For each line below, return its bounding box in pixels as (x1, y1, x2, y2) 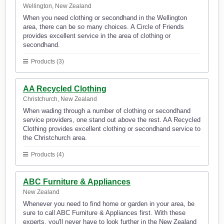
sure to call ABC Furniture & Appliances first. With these (23, 209, 185, 217)
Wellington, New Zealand (23, 2, 91, 10)
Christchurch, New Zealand (23, 95, 97, 103)
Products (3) (29, 58, 64, 65)
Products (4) (29, 151, 64, 158)
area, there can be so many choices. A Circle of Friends (23, 23, 184, 31)
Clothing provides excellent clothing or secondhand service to (23, 125, 200, 133)
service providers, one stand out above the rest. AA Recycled (23, 116, 200, 124)
